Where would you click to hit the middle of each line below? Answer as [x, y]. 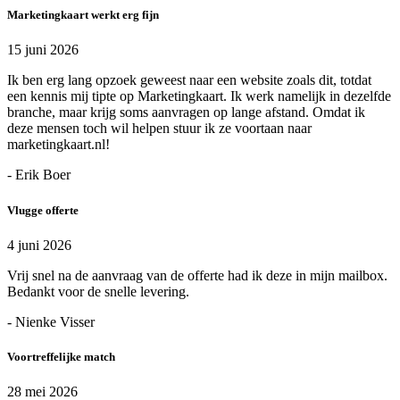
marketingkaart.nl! [58, 145]
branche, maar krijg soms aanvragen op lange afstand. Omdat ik [186, 112]
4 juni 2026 [39, 245]
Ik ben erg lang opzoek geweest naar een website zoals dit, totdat [189, 80]
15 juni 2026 [43, 50]
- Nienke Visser [51, 321]
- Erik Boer [39, 175]
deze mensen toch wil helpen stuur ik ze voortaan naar [159, 129]
